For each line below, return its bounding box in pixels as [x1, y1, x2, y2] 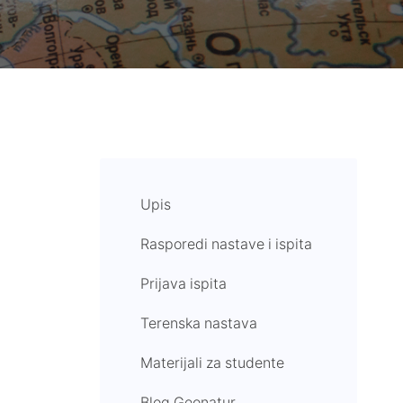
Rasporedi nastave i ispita [140, 235, 313, 255]
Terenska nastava [140, 314, 258, 335]
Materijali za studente [140, 354, 285, 374]
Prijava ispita [140, 274, 228, 295]
